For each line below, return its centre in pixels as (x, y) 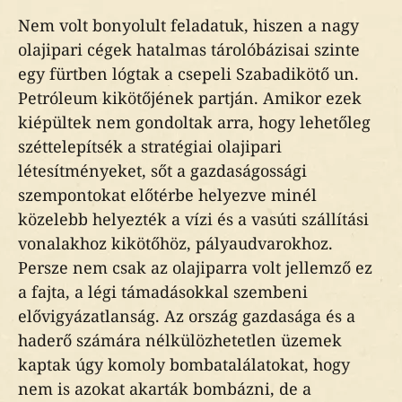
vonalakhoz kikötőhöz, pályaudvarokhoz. (175, 243)
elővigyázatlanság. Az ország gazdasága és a (187, 316)
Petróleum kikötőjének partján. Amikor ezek (190, 98)
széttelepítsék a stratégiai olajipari (150, 146)
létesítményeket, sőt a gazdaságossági (162, 170)
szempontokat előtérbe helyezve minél (167, 195)
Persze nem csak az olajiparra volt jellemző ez (195, 267)
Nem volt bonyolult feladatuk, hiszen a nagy (188, 25)
